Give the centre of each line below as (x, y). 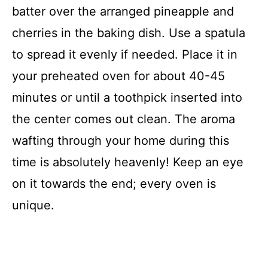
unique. (33, 205)
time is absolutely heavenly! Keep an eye (128, 162)
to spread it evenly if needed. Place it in (125, 54)
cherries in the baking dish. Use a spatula (129, 33)
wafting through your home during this (121, 140)
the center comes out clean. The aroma (124, 119)
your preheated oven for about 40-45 (118, 76)
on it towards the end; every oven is (114, 183)
